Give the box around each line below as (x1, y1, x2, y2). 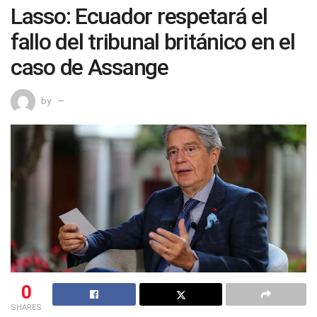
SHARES (11, 302, 42, 312)
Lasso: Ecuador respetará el (11, 2, 267, 30)
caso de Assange (11, 53, 168, 81)
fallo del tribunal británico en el (11, 28, 295, 55)
